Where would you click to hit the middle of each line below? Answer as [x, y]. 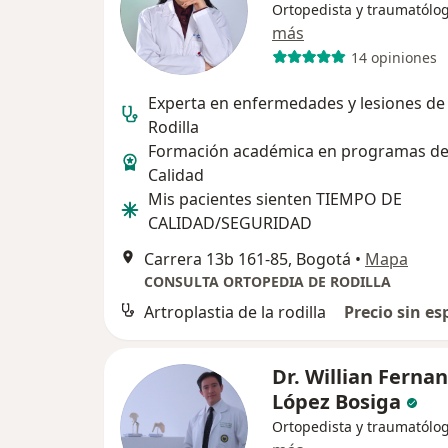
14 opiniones [393, 57]
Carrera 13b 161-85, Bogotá [247, 259]
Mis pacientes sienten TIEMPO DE [275, 199]
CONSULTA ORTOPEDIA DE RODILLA [267, 281]
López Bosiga [336, 401]
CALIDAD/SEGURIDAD [230, 223]
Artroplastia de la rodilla [235, 312]
